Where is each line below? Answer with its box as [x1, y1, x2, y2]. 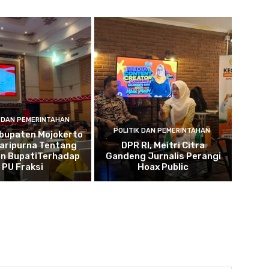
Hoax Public [138, 162, 189, 173]
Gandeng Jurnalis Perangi [105, 151, 221, 162]
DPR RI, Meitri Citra [121, 140, 205, 151]
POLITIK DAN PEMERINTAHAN [113, 127, 210, 135]
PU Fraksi [2, 162, 44, 173]
